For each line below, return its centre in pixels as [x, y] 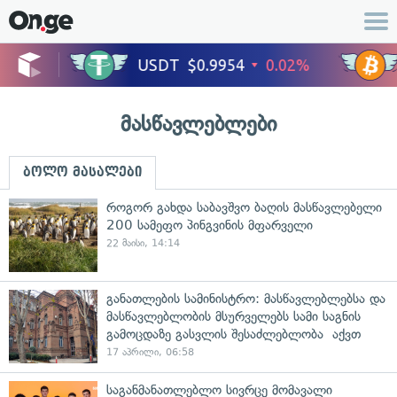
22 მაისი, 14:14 [143, 243]
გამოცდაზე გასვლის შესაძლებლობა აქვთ [234, 334]
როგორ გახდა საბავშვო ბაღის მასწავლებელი [244, 207]
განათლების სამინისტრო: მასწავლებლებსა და [246, 299]
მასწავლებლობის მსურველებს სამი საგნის [234, 316]
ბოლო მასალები [82, 172]
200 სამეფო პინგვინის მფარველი [210, 225]
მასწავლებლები [198, 124]
